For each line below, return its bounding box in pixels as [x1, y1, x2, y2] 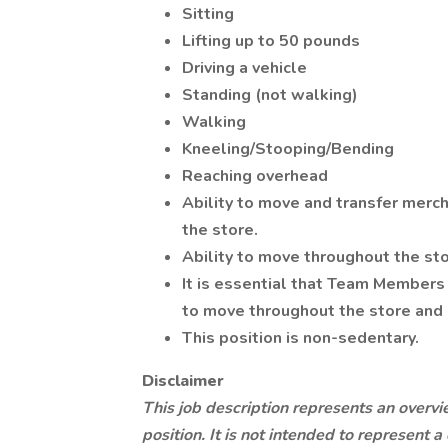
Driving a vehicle [182, 57, 307, 79]
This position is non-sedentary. [182, 327, 419, 349]
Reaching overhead [182, 165, 328, 187]
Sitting [182, 3, 234, 25]
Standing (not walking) [182, 84, 358, 106]
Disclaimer [142, 370, 224, 392]
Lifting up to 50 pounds [182, 30, 360, 52]
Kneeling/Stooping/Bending [182, 138, 394, 160]
